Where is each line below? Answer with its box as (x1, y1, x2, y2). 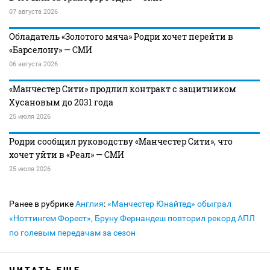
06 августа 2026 (9, 60, 58, 68)
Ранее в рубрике (9, 199, 75, 209)
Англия (75, 199, 104, 209)
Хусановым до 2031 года (9, 96, 113, 108)
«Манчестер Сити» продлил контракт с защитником (9, 83, 236, 95)
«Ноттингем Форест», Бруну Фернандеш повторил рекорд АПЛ (9, 213, 255, 223)
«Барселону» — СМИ (9, 44, 92, 55)
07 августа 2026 (9, 8, 58, 16)
